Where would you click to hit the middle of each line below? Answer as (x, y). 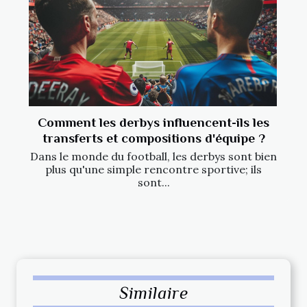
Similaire (153, 293)
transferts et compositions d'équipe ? (153, 138)
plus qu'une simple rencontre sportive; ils (153, 169)
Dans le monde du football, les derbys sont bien (153, 156)
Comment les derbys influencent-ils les (153, 122)
